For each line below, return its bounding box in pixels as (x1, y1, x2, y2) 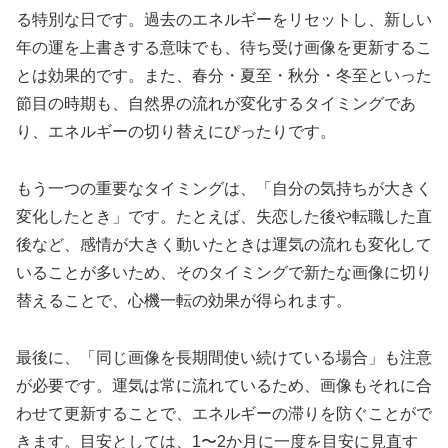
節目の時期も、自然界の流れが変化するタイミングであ (16, 95, 416, 112)
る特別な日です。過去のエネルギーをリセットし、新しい (16, 11, 432, 28)
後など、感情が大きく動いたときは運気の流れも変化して (16, 235, 432, 253)
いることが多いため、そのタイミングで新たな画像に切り (16, 263, 432, 281)
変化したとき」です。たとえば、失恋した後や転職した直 (16, 207, 432, 225)
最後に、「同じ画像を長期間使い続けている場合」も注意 (16, 348, 432, 366)
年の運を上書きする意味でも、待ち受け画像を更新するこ (16, 39, 432, 56)
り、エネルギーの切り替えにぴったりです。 (16, 123, 336, 140)
